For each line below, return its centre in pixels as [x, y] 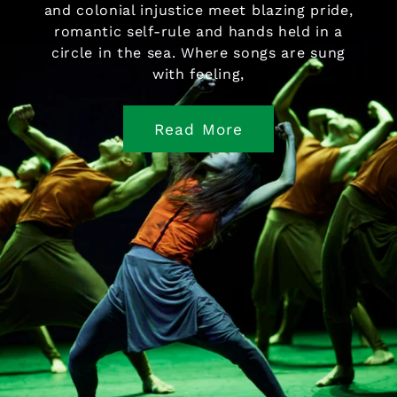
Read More [198, 129]
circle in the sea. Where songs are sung [198, 52]
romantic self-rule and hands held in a [198, 31]
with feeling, [198, 74]
